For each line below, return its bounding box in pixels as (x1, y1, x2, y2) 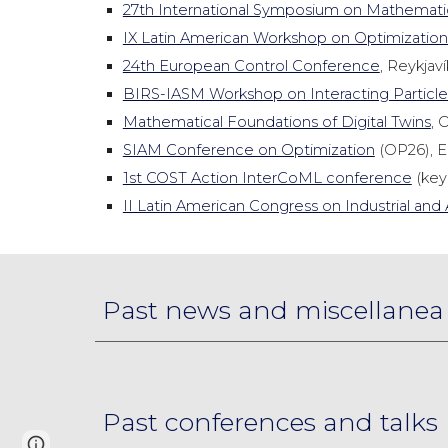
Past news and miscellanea (102, 294, 444, 325)
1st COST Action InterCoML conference (122, 169, 412, 187)
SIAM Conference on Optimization (122, 141, 375, 159)
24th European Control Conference (122, 57, 380, 75)
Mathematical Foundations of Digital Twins (122, 113, 431, 131)
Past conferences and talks (102, 406, 438, 437)
